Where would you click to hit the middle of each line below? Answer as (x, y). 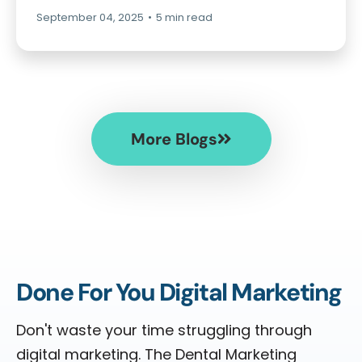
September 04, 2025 (90, 17)
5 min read (184, 17)
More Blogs (174, 139)
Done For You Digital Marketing (179, 292)
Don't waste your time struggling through (164, 330)
